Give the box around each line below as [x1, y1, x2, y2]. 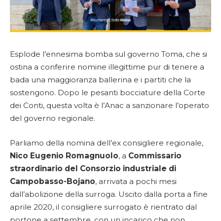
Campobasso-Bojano [10, 176, 95, 186]
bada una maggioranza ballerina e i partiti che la [10, 75, 191, 84]
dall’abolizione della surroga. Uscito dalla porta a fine [10, 189, 208, 199]
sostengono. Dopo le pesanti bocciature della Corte [10, 88, 205, 97]
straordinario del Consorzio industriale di [10, 163, 176, 173]
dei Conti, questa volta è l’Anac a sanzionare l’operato [10, 101, 209, 110]
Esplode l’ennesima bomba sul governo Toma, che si [10, 49, 207, 59]
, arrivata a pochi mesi [95, 176, 177, 186]
